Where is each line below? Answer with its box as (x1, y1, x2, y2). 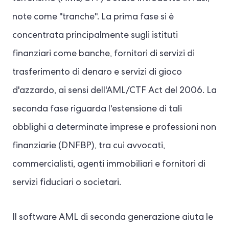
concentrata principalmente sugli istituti (12, 31, 178, 40)
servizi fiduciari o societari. (12, 178, 121, 188)
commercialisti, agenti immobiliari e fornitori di (12, 160, 205, 169)
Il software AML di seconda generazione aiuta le (12, 213, 213, 222)
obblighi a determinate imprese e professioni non (12, 123, 216, 132)
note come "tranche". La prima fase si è (12, 13, 174, 22)
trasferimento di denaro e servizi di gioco (12, 68, 182, 77)
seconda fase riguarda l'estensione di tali (12, 105, 182, 114)
